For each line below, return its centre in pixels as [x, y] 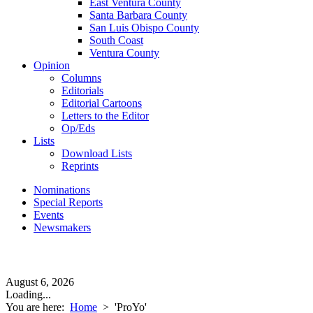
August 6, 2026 [40, 282]
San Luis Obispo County [144, 28]
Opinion [52, 65]
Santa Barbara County [138, 15]
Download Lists [97, 153]
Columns [81, 78]
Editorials [82, 90]
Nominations [62, 190]
